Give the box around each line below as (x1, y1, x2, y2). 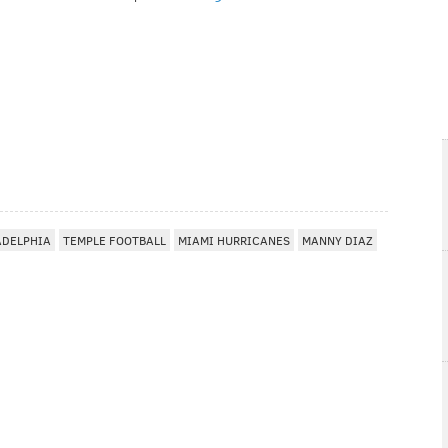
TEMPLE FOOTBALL (63, 232, 166, 249)
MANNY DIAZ (302, 232, 373, 249)
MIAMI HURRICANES (178, 232, 290, 249)
